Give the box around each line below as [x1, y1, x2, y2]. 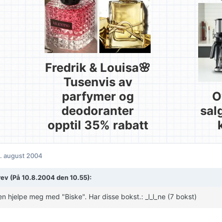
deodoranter [61, 104, 134, 118]
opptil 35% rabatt [47, 118, 148, 133]
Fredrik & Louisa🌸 [45, 60, 151, 75]
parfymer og [61, 89, 134, 104]
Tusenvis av [63, 75, 132, 90]
